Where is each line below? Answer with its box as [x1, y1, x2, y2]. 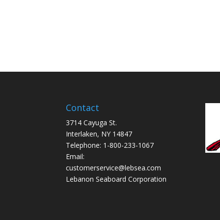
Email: [66, 152, 85, 162]
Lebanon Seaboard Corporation [66, 174, 167, 184]
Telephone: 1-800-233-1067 [66, 140, 154, 150]
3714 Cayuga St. [66, 118, 117, 128]
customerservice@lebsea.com [66, 163, 162, 173]
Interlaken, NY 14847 [66, 129, 133, 139]
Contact [66, 102, 100, 114]
